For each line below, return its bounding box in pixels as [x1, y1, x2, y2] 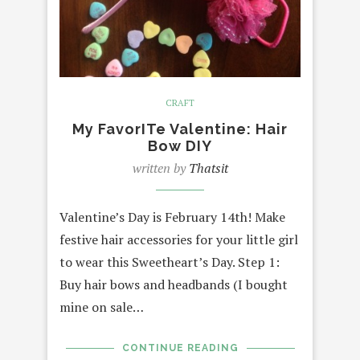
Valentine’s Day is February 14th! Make [59, 208, 285, 227]
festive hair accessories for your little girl [59, 231, 298, 249]
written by [132, 159, 189, 178]
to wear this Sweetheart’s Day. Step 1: [59, 253, 280, 272]
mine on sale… [59, 298, 144, 317]
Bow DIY [148, 137, 212, 155]
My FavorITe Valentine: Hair [72, 121, 288, 138]
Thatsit [188, 159, 228, 178]
